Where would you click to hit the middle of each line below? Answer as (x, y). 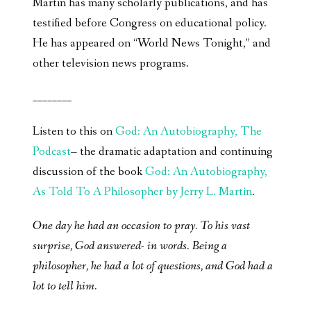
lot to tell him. (65, 286)
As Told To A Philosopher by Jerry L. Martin (142, 192)
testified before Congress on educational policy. (150, 23)
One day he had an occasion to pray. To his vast (141, 226)
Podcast (52, 151)
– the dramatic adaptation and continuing (172, 151)
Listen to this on (74, 131)
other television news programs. (111, 63)
